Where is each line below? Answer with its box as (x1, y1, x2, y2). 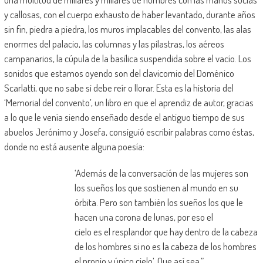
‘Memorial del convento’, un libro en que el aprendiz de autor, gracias (4, 96, 254, 109)
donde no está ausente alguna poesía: (4, 140, 144, 153)
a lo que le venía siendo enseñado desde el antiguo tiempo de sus (4, 110, 245, 123)
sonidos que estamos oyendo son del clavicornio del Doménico (4, 66, 234, 79)
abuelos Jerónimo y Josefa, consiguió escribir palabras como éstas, (4, 125, 254, 138)
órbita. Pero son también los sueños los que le (74, 195, 243, 208)
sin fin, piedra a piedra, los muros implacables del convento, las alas (4, 22, 251, 35)
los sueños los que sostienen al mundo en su (74, 181, 238, 194)
